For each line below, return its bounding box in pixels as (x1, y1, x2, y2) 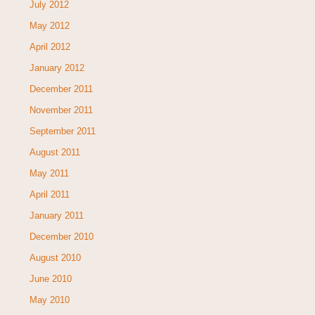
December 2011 (29, 83, 93, 94)
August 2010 (29, 252, 81, 263)
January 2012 (29, 62, 84, 73)
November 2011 (29, 104, 93, 115)
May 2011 (29, 167, 69, 179)
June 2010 (29, 273, 72, 284)
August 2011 (29, 146, 80, 157)
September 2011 (29, 125, 96, 136)
